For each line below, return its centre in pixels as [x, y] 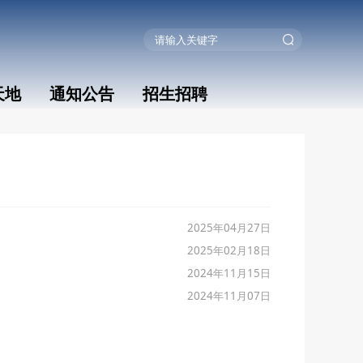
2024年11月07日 [229, 295]
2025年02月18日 [229, 250]
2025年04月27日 [229, 227]
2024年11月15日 [229, 273]
